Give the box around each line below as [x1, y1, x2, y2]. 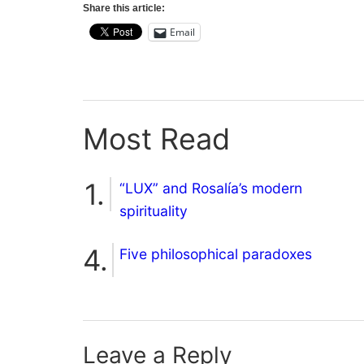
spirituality [119, 202, 188, 220]
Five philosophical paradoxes [119, 245, 312, 263]
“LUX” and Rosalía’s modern [119, 180, 302, 197]
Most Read [83, 121, 230, 158]
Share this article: [83, 2, 165, 15]
